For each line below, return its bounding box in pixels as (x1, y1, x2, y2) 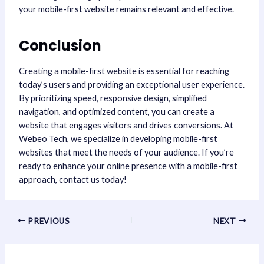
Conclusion (18, 36, 101, 56)
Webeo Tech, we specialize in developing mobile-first (18, 134, 217, 144)
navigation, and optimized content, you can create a (18, 107, 214, 117)
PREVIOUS (25, 216, 70, 226)
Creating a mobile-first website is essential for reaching (18, 66, 229, 77)
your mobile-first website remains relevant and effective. (18, 4, 234, 15)
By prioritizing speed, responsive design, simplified (18, 93, 207, 104)
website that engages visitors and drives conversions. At (18, 120, 233, 131)
